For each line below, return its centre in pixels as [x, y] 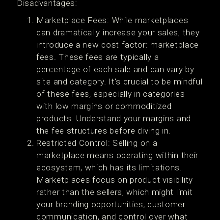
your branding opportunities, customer [111, 204]
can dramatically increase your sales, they [118, 32]
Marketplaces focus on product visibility [115, 180]
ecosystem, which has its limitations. [109, 167]
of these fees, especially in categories [111, 94]
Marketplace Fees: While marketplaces [112, 20]
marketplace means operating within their [118, 155]
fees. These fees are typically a [98, 57]
